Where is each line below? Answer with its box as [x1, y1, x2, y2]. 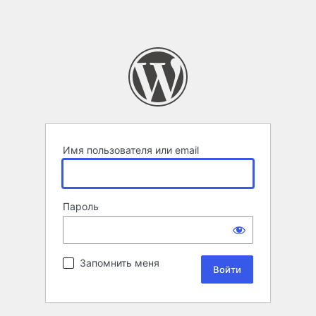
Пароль [63, 200, 99, 213]
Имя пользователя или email [63, 144, 199, 157]
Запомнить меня [80, 257, 159, 269]
